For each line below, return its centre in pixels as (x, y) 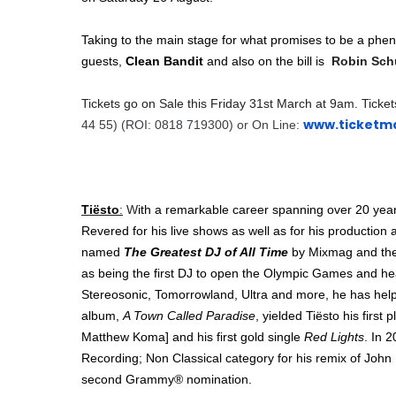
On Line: (278, 124)
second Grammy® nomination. (168, 379)
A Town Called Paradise (189, 315)
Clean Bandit (166, 61)
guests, (103, 61)
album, (102, 315)
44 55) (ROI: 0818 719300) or (167, 124)
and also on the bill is (267, 61)
